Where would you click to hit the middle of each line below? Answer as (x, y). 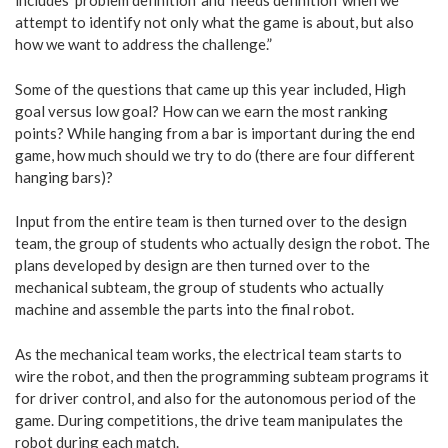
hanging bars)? (64, 176)
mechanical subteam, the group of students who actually (199, 287)
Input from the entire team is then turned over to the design (211, 221)
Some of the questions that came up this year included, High (210, 88)
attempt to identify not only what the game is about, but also (214, 22)
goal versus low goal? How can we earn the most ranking (201, 110)
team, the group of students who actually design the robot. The (222, 243)
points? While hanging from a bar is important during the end (215, 132)
